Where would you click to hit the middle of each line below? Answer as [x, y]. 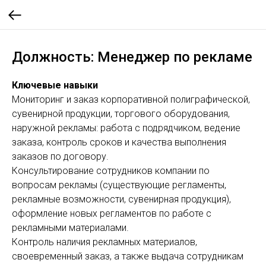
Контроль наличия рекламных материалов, [104, 242]
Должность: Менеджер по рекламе [132, 57]
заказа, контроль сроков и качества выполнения [119, 142]
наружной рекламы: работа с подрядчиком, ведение [126, 128]
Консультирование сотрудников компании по [111, 171]
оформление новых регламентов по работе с [112, 213]
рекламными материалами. [70, 228]
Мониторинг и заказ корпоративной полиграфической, [131, 99]
